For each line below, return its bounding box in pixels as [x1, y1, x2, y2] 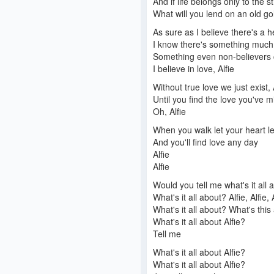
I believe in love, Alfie [153, 62, 234, 75]
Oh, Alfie [153, 105, 186, 118]
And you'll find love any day [153, 136, 258, 149]
